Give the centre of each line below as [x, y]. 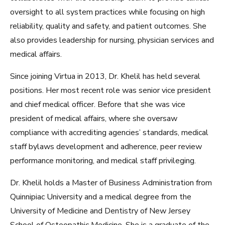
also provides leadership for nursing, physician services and [112, 40]
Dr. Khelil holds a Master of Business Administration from [111, 183]
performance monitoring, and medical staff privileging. [103, 161]
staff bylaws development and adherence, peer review [106, 147]
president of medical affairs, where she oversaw [94, 119]
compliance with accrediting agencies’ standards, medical [109, 133]
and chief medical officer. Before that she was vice [98, 104]
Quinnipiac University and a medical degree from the [101, 197]
